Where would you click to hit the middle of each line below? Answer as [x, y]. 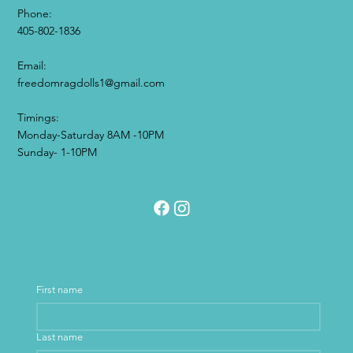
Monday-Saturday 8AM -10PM [91, 135]
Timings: [39, 118]
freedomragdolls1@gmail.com [91, 83]
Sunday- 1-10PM [58, 152]
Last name [60, 337]
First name [60, 290]
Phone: [35, 14]
